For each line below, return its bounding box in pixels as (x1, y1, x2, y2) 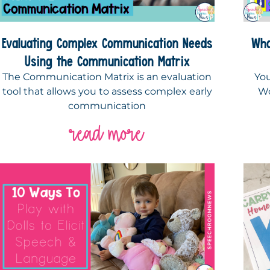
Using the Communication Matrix (24, 52, 190, 71)
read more (71, 121, 144, 146)
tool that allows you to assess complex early (2, 86, 212, 98)
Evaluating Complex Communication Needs (1, 34, 213, 52)
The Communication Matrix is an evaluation (2, 71, 212, 83)
